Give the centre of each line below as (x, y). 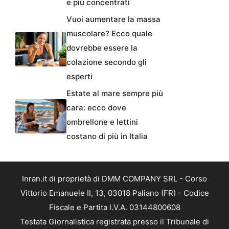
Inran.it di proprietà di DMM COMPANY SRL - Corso (114, 179)
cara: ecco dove (96, 108)
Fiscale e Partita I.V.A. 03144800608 (114, 208)
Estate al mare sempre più (115, 94)
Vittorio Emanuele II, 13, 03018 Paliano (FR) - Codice (114, 193)
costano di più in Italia (107, 136)
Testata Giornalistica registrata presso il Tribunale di (114, 222)
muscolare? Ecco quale (109, 34)
